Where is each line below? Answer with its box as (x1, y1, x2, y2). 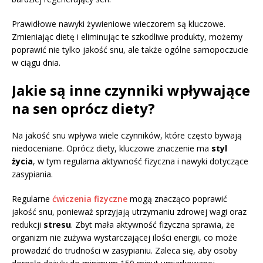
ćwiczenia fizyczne (52, 193, 127, 205)
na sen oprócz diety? (12, 99, 155, 119)
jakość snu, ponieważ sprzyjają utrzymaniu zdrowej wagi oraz (12, 206, 247, 218)
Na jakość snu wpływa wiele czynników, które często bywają (12, 130, 242, 141)
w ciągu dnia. (12, 57, 60, 69)
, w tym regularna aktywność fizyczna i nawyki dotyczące (33, 156, 248, 167)
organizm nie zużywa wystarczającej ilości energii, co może (12, 232, 237, 244)
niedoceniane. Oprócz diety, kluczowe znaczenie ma (12, 143, 211, 154)
